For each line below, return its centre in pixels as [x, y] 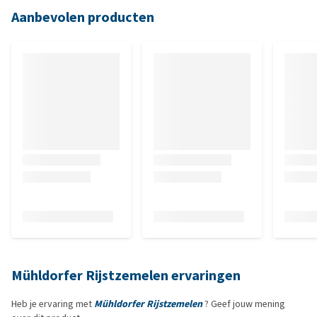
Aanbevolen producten [83, 17]
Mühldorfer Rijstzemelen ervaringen [126, 276]
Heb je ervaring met [53, 304]
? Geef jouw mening [244, 304]
